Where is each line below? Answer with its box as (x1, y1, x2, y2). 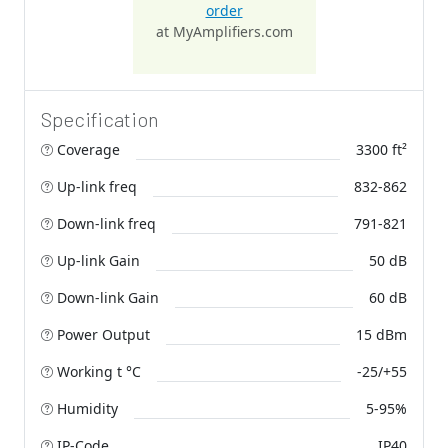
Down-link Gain (53, 287, 159, 307)
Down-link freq (53, 213, 156, 233)
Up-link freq (53, 176, 137, 196)
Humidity (53, 398, 118, 418)
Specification (41, 106, 159, 131)
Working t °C (53, 361, 141, 381)
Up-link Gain (53, 250, 140, 270)
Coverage (53, 139, 120, 159)
